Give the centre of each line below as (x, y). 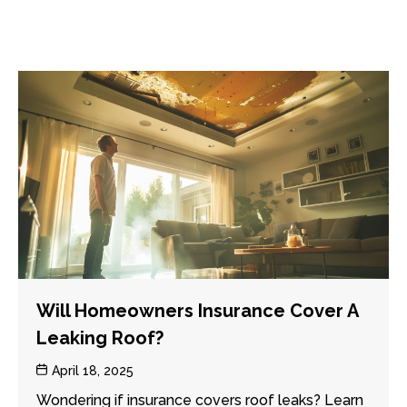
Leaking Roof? (99, 338)
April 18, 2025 (92, 370)
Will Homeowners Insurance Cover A (197, 310)
